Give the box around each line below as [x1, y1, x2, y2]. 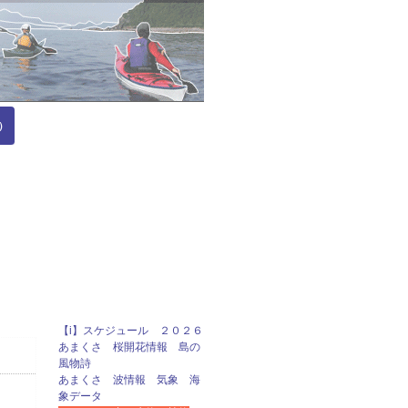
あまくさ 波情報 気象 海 [58, 372, 200, 386]
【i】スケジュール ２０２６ [58, 323, 203, 337]
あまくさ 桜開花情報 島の [58, 340, 200, 353]
